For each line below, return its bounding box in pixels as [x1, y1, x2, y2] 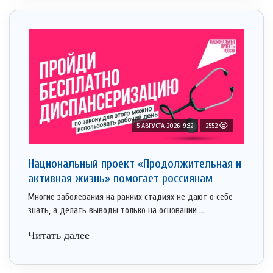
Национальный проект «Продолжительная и [28, 157, 241, 171]
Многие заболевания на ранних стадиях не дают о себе [28, 192, 233, 203]
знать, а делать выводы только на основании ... [28, 205, 205, 216]
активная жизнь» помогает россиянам [28, 171, 213, 186]
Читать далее [28, 229, 90, 242]
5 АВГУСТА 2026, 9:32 [136, 121, 193, 130]
